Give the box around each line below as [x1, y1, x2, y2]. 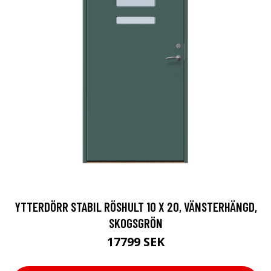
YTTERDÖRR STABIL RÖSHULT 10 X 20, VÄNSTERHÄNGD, [14, 199, 257, 214]
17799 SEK [106, 233, 165, 250]
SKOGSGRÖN [108, 215, 163, 230]
